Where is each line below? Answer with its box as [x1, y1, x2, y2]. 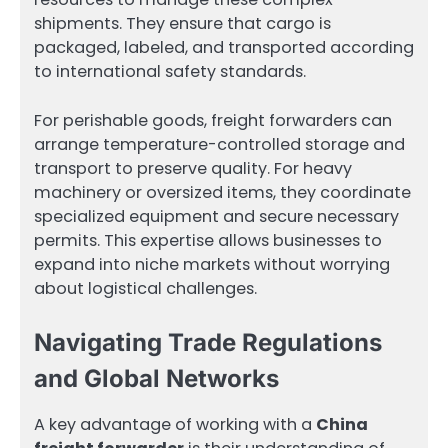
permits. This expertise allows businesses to [34, 228, 382, 252]
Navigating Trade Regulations [34, 327, 382, 357]
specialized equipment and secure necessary [34, 204, 399, 228]
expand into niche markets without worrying [34, 252, 390, 276]
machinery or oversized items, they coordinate [34, 180, 411, 204]
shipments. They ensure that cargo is [34, 12, 331, 36]
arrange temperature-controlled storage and [34, 132, 405, 156]
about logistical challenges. [34, 276, 257, 300]
